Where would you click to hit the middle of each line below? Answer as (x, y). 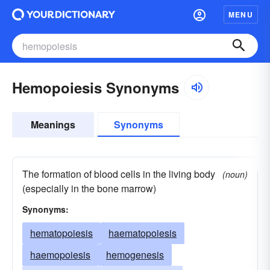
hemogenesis (135, 255)
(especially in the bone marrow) (89, 188)
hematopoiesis (61, 233)
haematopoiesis (143, 233)
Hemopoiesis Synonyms (96, 87)
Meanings (53, 124)
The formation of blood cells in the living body (119, 174)
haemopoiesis (60, 255)
